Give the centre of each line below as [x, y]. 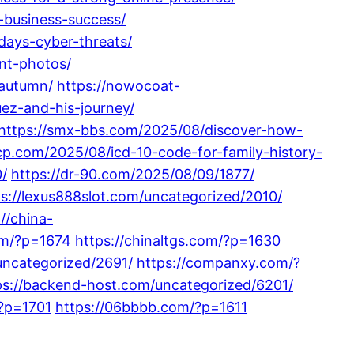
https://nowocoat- [119, 85]
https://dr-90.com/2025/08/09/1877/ [133, 174]
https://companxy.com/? [218, 262]
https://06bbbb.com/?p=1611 [151, 307]
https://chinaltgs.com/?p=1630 [178, 240]
